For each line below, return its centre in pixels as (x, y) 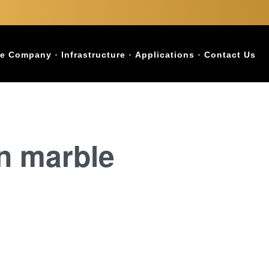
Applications (165, 55)
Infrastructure (93, 55)
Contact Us (230, 55)
